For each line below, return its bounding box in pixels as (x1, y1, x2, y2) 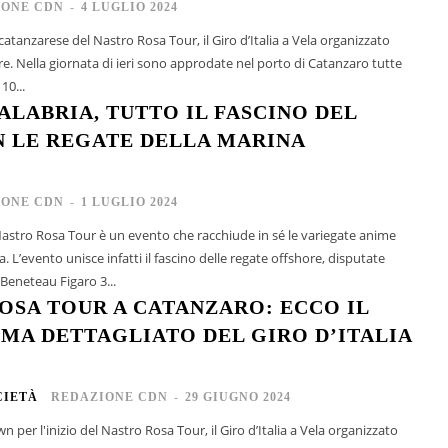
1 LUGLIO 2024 (80, 194, 178, 209)
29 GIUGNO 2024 (184, 389, 291, 404)
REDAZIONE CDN (50, 389, 168, 404)
